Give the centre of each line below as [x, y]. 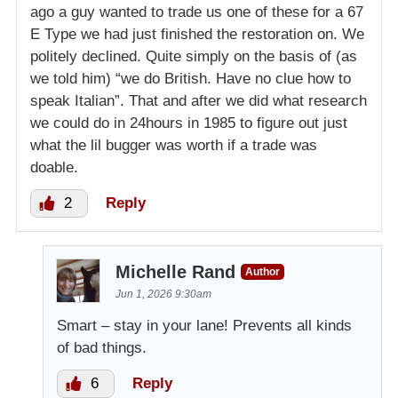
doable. [54, 168]
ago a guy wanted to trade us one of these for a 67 [197, 12]
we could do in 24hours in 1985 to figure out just [189, 123]
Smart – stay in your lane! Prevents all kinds [204, 326]
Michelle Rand [175, 272]
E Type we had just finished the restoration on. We [197, 35]
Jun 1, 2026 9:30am [163, 295]
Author [263, 272]
